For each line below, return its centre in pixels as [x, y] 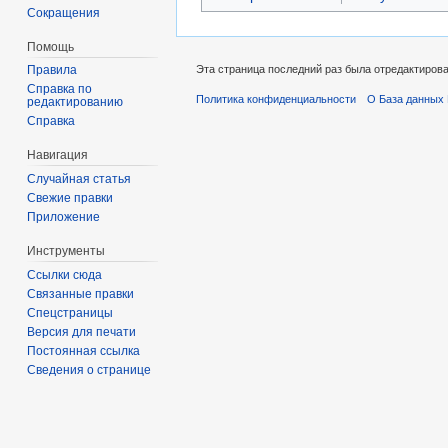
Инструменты [66, 251]
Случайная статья [79, 179]
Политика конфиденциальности [276, 99]
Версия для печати [82, 331]
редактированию [75, 102]
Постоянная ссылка [84, 350]
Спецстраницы [70, 312]
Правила [52, 70]
